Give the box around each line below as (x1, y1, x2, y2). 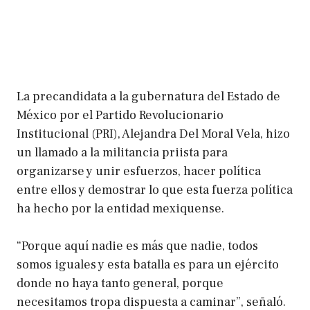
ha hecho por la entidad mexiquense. (17, 200, 227, 217)
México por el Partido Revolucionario (17, 107, 224, 123)
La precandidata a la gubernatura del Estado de (17, 88, 280, 104)
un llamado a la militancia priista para (17, 144, 228, 161)
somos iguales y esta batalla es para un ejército (17, 256, 279, 273)
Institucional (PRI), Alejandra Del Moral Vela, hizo (17, 125, 290, 142)
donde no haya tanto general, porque (17, 275, 224, 291)
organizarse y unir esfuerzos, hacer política (17, 163, 261, 179)
